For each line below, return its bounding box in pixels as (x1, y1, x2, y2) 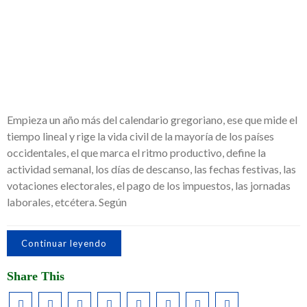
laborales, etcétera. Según (7, 195, 127, 208)
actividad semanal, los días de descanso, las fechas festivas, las (7, 162, 296, 175)
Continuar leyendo (21, 238, 107, 249)
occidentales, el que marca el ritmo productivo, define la (7, 146, 266, 159)
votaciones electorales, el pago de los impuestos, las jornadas (7, 179, 291, 192)
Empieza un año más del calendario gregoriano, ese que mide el (7, 113, 297, 126)
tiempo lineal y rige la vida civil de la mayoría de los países (7, 130, 274, 143)
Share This (7, 269, 64, 283)
